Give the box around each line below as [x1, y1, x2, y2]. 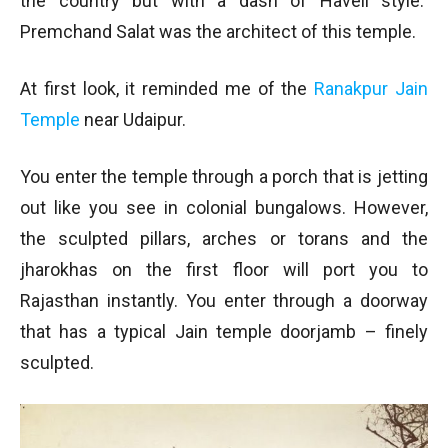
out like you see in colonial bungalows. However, [20, 197, 428, 218]
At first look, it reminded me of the [20, 78, 315, 99]
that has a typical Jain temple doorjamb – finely [20, 321, 428, 342]
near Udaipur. [80, 109, 186, 130]
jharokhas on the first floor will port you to [20, 259, 428, 280]
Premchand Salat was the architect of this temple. [20, 21, 416, 42]
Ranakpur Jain [314, 78, 429, 99]
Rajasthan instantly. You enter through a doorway [20, 290, 428, 311]
